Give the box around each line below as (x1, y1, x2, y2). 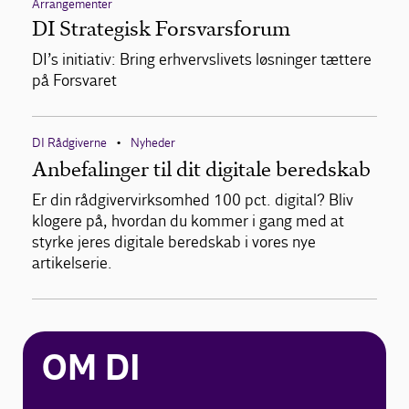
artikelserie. (32, 254, 112, 274)
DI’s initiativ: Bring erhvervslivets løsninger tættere (32, 50, 372, 70)
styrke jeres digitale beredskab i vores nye (32, 233, 316, 253)
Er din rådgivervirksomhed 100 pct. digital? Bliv (32, 191, 353, 211)
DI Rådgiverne (32, 135, 107, 152)
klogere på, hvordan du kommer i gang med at (32, 212, 344, 232)
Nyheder (131, 135, 175, 152)
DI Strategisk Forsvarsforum (32, 16, 290, 42)
